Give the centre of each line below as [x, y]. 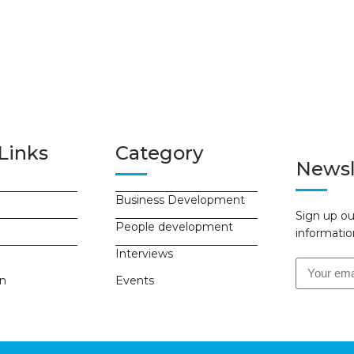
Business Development [180, 200]
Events [135, 280]
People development [174, 226]
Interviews [144, 253]
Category [159, 153]
